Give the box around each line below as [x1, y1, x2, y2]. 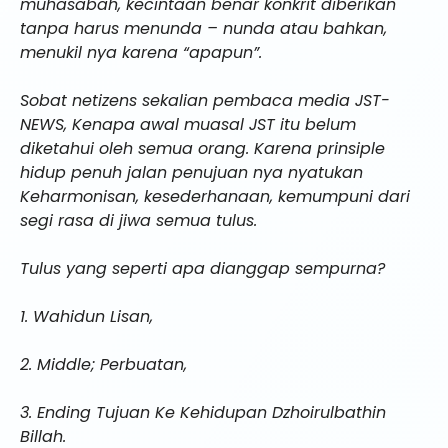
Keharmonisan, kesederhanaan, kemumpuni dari [20, 185, 410, 209]
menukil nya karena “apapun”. [20, 41, 262, 65]
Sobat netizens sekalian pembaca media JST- [20, 89, 390, 113]
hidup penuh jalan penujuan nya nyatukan [20, 161, 363, 185]
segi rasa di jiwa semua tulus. [20, 209, 257, 233]
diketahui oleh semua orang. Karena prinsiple [20, 137, 385, 161]
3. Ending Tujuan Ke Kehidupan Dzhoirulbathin [20, 401, 386, 425]
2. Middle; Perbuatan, [20, 353, 187, 377]
